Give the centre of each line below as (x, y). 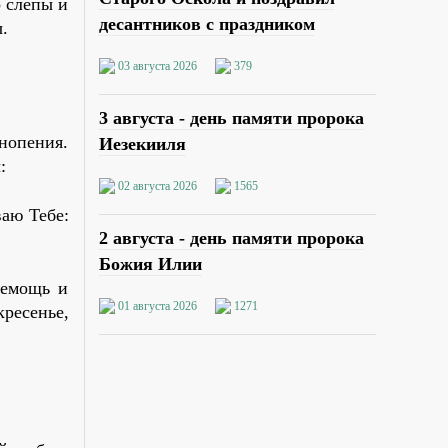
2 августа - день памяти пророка (231, 238)
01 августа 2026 (157, 306)
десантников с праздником (206, 23)
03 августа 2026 (157, 65)
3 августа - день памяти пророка (231, 117)
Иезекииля (142, 143)
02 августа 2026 (157, 186)
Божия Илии (150, 264)
